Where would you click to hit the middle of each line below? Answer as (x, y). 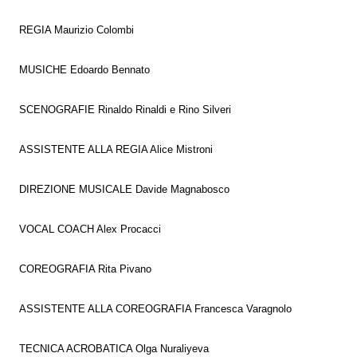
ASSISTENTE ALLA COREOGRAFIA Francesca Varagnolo (155, 309)
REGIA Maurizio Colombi (76, 30)
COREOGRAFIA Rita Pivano (85, 269)
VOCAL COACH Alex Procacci (90, 229)
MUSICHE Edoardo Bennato (84, 70)
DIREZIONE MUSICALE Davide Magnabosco (124, 189)
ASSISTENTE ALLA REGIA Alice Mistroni (116, 149)
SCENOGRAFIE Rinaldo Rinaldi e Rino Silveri (125, 110)
